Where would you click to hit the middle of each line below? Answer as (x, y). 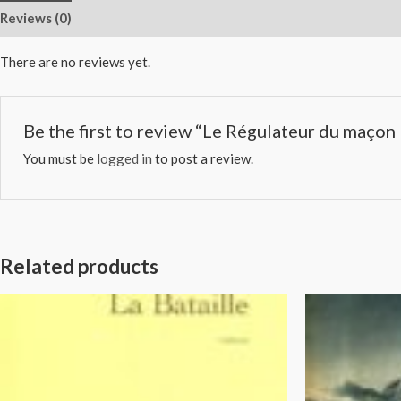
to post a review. (203, 159)
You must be (60, 159)
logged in (125, 159)
